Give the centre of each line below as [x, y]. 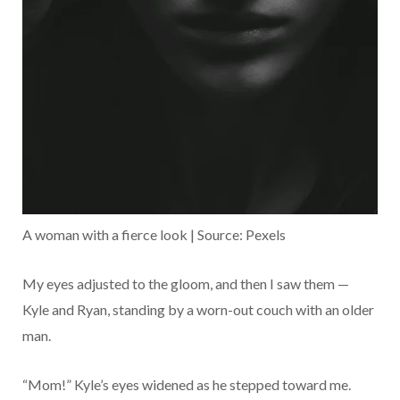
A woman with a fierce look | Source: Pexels [154, 234]
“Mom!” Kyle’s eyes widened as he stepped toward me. [187, 384]
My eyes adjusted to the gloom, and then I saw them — [186, 283]
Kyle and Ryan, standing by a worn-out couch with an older [198, 309]
